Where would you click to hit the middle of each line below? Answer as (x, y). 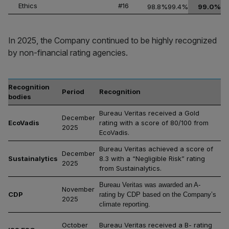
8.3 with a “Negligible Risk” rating (152, 158)
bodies (20, 97)
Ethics (28, 6)
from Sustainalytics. (130, 168)
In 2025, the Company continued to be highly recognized (112, 40)
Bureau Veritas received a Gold (149, 113)
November (78, 189)
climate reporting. (125, 204)
